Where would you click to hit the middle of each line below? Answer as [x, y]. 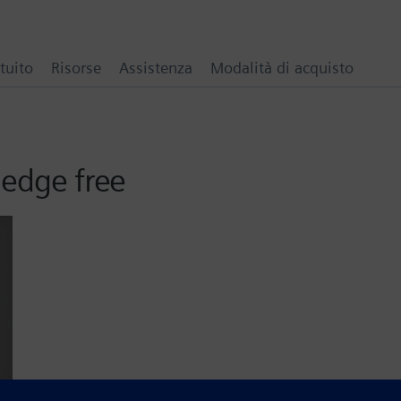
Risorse [76, 67]
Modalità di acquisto [282, 67]
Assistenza [156, 67]
